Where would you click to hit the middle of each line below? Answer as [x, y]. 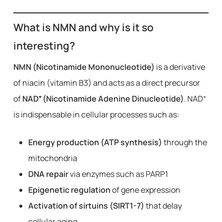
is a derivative [180, 67]
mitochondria [53, 158]
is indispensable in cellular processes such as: [96, 114]
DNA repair [48, 174]
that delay [163, 206]
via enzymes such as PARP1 [118, 174]
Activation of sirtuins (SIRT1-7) [86, 206]
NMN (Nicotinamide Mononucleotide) [84, 67]
